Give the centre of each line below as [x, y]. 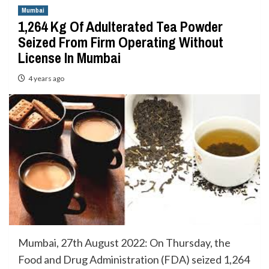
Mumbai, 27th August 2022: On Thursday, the [124, 242]
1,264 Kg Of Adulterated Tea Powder [120, 26]
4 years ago [46, 78]
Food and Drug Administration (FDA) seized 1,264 [134, 259]
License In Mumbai [69, 58]
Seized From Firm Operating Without [121, 42]
